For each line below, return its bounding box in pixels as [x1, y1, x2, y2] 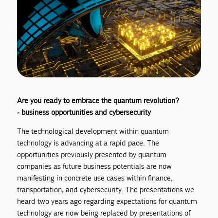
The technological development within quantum [17, 126, 169, 136]
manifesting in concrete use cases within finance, [17, 173, 173, 182]
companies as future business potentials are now [17, 161, 172, 171]
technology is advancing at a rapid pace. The [17, 138, 160, 147]
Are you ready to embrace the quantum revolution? [17, 95, 180, 105]
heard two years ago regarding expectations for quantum [17, 196, 198, 206]
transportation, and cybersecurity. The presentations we [17, 184, 195, 194]
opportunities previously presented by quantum [17, 149, 167, 159]
